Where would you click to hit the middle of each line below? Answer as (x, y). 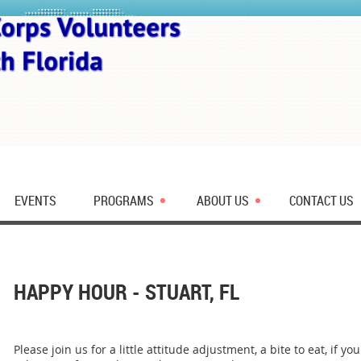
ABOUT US (223, 201)
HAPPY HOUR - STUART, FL (127, 292)
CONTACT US (322, 201)
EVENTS (35, 201)
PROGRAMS (124, 201)
